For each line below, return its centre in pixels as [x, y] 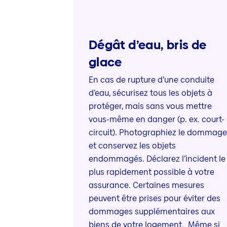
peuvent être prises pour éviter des [154, 199]
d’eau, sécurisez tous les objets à [150, 93]
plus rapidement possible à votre [151, 172]
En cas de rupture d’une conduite [151, 80]
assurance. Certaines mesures [146, 185]
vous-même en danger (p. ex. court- [156, 120]
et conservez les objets [132, 146]
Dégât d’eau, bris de [147, 45]
